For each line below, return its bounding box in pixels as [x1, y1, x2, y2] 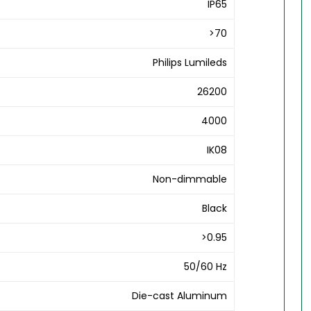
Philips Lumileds [153, 56, 228, 70]
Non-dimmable [153, 172, 228, 187]
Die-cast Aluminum [132, 289, 228, 303]
